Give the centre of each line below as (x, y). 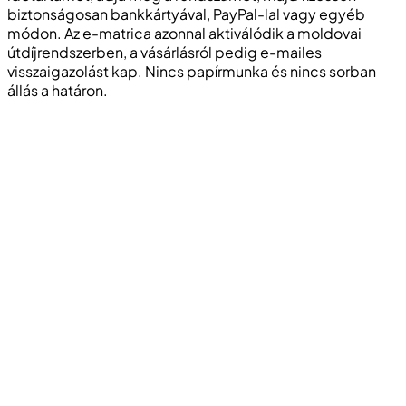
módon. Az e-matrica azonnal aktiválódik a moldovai (184, 33)
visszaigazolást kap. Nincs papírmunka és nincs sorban (192, 71)
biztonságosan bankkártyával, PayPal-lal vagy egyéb (186, 14)
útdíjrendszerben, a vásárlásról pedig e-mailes (164, 52)
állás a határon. (58, 90)
